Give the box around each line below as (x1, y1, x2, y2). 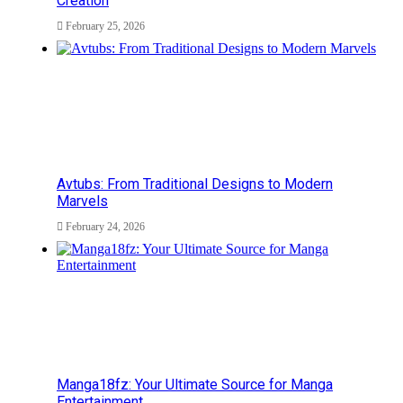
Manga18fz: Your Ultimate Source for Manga (57, 375, 333, 393)
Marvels (57, 192, 108, 210)
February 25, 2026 (66, 19, 145, 32)
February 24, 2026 (66, 219, 145, 233)
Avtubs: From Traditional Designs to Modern (57, 175, 333, 193)
